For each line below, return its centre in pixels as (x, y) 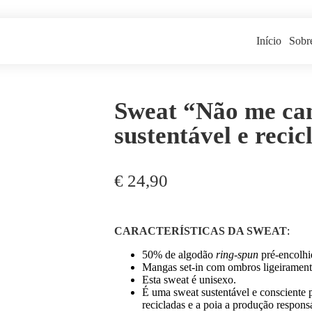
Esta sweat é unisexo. (189, 280)
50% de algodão (179, 255)
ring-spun (237, 255)
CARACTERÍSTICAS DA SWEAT (201, 231)
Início (269, 41)
